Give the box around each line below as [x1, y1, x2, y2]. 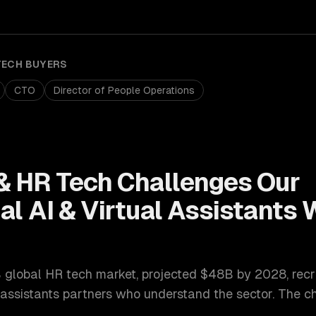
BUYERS [23, 59, 68, 70]
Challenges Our [112, 168, 300, 197]
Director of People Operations [54, 85, 195, 96]
